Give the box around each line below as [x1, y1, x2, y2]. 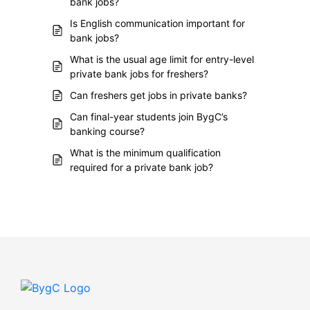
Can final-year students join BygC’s [70, 111, 228, 122]
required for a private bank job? [70, 161, 213, 173]
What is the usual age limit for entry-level [70, 53, 254, 65]
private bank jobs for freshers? [70, 68, 208, 80]
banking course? [70, 125, 145, 137]
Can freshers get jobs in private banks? [70, 89, 247, 101]
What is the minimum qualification [70, 147, 221, 158]
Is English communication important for [70, 17, 245, 29]
